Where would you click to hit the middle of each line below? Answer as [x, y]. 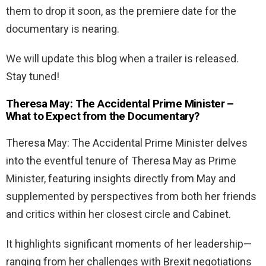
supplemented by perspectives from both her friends [131, 197]
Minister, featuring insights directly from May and [121, 179]
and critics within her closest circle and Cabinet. [118, 214]
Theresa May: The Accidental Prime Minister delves [127, 143]
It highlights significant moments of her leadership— [129, 244]
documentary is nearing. [63, 29]
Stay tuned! [33, 77]
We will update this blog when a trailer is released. [122, 59]
